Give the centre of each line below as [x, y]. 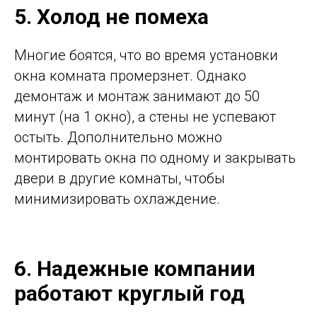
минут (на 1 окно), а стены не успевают [145, 116]
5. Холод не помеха [111, 16]
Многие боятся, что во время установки [146, 55]
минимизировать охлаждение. [117, 198]
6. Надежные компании [135, 268]
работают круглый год [129, 293]
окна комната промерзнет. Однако [130, 75]
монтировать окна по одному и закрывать [155, 157]
